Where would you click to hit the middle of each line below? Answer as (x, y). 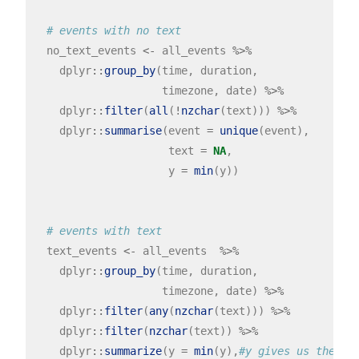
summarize (133, 351)
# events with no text (113, 30)
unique (238, 130)
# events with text (104, 230)
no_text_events (88, 50)
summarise (133, 130)
